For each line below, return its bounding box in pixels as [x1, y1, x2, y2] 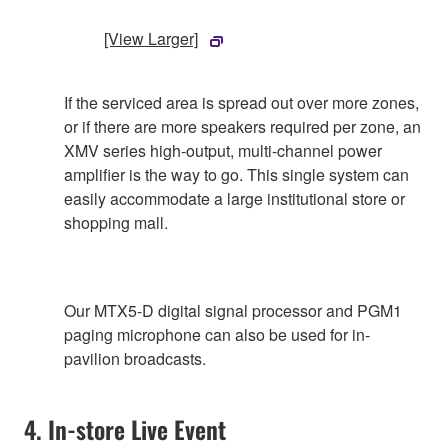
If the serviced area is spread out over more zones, [64, 91, 419, 115]
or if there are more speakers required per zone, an [64, 115, 421, 139]
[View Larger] [104, 27, 198, 51]
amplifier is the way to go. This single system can [64, 163, 409, 187]
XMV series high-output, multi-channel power [64, 139, 382, 163]
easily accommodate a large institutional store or [64, 187, 405, 211]
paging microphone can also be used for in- [64, 323, 370, 347]
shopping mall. [64, 211, 168, 235]
